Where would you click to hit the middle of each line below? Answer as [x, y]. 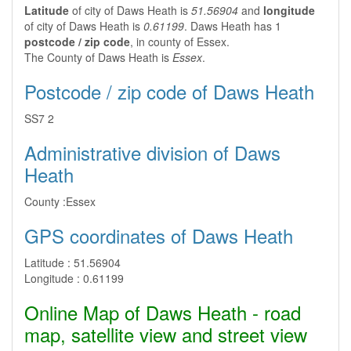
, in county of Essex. [180, 42]
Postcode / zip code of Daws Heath [169, 91]
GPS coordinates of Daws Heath [159, 235]
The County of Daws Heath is [98, 57]
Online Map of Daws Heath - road [163, 312]
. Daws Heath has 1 [233, 26]
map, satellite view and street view [166, 334]
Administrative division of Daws [152, 152]
